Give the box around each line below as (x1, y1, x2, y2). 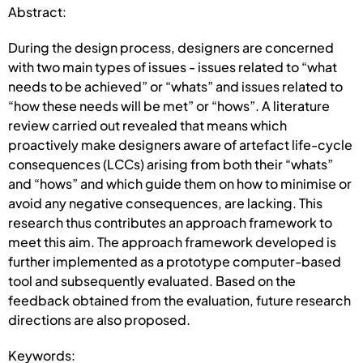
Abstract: (8, 2, 66, 20)
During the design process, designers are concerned (8, 38, 334, 56)
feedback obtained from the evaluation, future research (8, 291, 351, 309)
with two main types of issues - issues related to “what (8, 58, 337, 75)
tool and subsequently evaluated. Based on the (8, 271, 296, 289)
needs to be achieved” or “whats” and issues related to (8, 77, 343, 95)
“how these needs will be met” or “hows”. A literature (8, 96, 330, 114)
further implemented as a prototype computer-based (8, 252, 341, 270)
